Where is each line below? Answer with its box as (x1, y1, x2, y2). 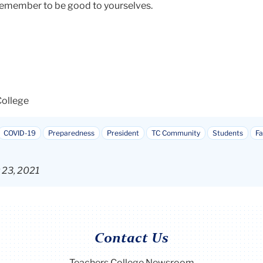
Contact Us (95, 231, 168, 246)
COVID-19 (4, 128, 36, 137)
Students (213, 128, 243, 137)
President (107, 128, 139, 137)
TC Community (151, 128, 200, 137)
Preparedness (48, 128, 95, 137)
